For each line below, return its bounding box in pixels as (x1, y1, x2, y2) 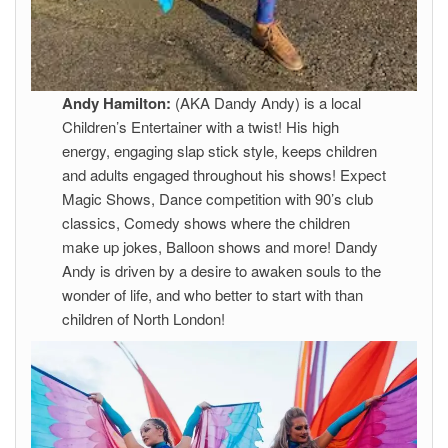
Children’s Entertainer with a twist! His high (61, 116, 339, 138)
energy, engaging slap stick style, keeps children (61, 140, 377, 162)
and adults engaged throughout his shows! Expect (61, 164, 386, 186)
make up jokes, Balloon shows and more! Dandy (61, 236, 378, 258)
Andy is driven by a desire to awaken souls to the (61, 260, 381, 282)
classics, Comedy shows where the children (61, 212, 350, 234)
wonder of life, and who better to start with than (61, 284, 363, 306)
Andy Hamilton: (61, 92, 171, 115)
